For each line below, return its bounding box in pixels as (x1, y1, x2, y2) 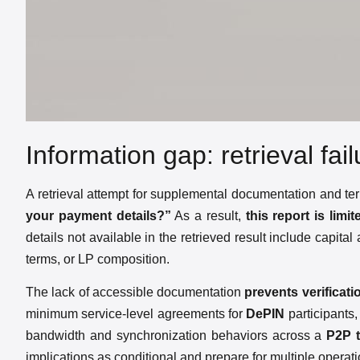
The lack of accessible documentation (26, 284, 245, 299)
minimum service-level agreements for (26, 306, 247, 321)
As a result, (170, 208, 246, 223)
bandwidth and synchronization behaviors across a (26, 328, 327, 342)
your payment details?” (26, 208, 171, 223)
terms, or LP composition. (26, 252, 170, 266)
